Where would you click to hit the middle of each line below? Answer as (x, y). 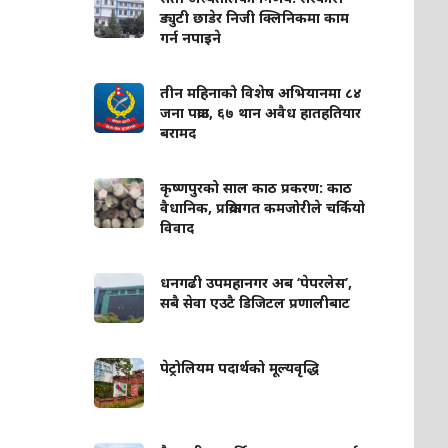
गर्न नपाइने (191, 37)
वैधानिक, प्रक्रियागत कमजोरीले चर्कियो (263, 207)
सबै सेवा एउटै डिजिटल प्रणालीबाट (255, 302)
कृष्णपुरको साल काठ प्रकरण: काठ (256, 187)
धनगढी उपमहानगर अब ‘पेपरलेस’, (256, 282)
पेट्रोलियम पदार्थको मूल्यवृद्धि (240, 367)
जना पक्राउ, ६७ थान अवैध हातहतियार (261, 112)
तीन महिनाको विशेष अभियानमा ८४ (261, 92)
